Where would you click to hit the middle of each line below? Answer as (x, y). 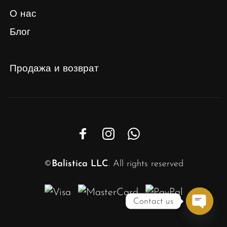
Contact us (153, 201)
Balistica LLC (80, 164)
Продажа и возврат (54, 69)
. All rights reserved (146, 164)
